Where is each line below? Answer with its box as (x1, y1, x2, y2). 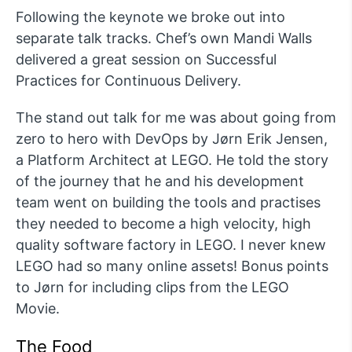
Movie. (16, 299, 60, 317)
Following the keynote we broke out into (16, 8, 285, 25)
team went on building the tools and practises (16, 193, 321, 211)
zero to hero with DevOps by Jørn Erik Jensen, (16, 130, 328, 147)
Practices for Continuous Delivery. (16, 71, 241, 89)
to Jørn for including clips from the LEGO (16, 278, 289, 295)
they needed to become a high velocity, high (16, 214, 311, 232)
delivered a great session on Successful (16, 50, 277, 68)
